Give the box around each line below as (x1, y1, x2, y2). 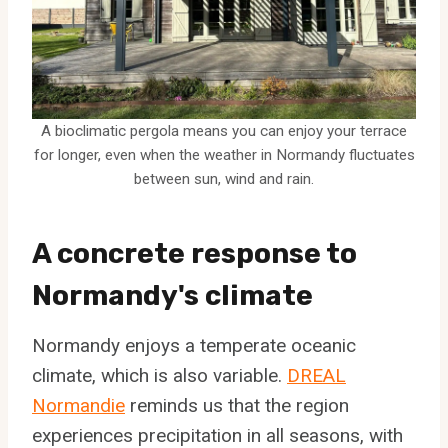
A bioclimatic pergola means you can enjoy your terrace (41, 121, 407, 140)
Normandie (32, 393, 125, 417)
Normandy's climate (32, 278, 313, 312)
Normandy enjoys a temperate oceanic (32, 333, 356, 357)
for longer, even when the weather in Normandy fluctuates (33, 145, 415, 164)
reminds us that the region (125, 393, 349, 417)
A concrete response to (32, 236, 357, 270)
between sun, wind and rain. (134, 169, 314, 188)
